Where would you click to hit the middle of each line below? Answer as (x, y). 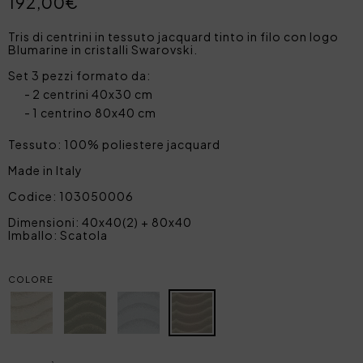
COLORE (31, 279)
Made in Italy (45, 170)
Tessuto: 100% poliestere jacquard (114, 144)
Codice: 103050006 (71, 196)
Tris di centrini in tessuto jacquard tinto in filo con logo (173, 36)
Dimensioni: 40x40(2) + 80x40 (100, 222)
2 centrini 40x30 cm (93, 94)
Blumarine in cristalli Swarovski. (103, 49)
